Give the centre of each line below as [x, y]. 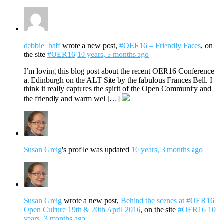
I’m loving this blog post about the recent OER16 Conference [119, 71]
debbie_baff [42, 45]
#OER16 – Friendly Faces [160, 45]
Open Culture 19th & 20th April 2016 [82, 209]
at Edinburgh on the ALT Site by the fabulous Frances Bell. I [118, 80]
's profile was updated [96, 149]
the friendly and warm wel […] [73, 98]
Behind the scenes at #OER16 [167, 200]
